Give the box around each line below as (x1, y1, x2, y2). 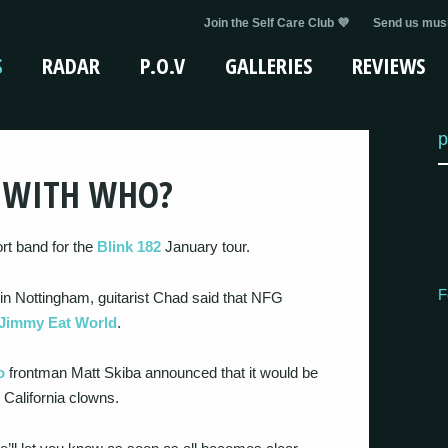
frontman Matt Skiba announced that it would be (5, 364, 318, 381)
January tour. (161, 238, 250, 255)
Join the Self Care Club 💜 (204, 16, 349, 30)
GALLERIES (225, 50, 312, 80)
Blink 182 (97, 238, 161, 255)
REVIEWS (352, 50, 425, 80)
